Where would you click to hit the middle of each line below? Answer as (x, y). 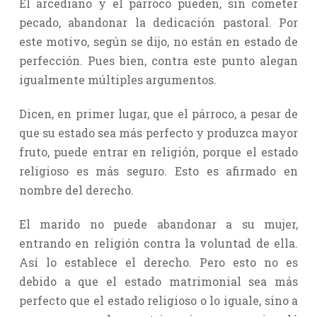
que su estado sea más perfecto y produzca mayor (158, 132)
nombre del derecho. (76, 190)
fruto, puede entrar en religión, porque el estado (158, 151)
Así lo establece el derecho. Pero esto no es (158, 262)
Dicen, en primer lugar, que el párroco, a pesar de (158, 113)
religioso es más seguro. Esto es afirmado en (158, 171)
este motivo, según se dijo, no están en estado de (158, 41)
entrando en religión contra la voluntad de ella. (158, 243)
